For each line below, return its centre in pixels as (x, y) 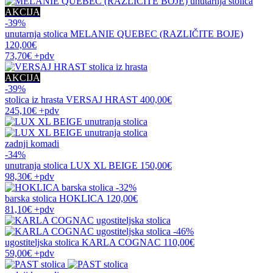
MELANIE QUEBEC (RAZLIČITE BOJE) (157, 34)
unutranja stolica (37, 165)
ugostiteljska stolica (43, 242)
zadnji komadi (32, 143)
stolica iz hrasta (35, 99)
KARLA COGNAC (121, 242)
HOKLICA (81, 198)
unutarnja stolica (37, 34)
